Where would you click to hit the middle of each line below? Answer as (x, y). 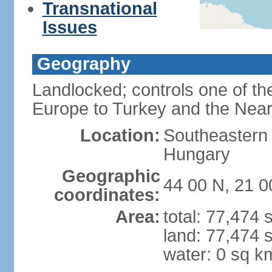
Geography (83, 64)
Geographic (111, 176)
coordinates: (107, 195)
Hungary (196, 154)
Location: (120, 135)
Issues (70, 27)
